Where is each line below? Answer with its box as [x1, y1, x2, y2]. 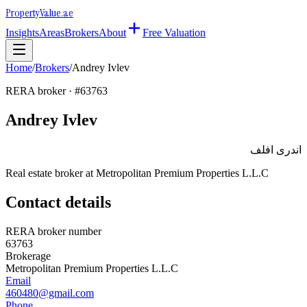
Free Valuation [143, 27, 206, 38]
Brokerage [5, 249, 51, 262]
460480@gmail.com [5, 286, 94, 299]
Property [5, 5, 40, 20]
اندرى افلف [250, 143, 302, 156]
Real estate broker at [5, 167, 96, 179]
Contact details [5, 193, 111, 211]
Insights [5, 27, 39, 38]
